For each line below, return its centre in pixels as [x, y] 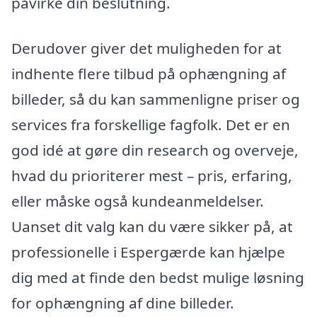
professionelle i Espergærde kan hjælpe [148, 252]
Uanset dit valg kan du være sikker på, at [152, 226]
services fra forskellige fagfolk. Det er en [151, 124]
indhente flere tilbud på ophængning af [149, 73]
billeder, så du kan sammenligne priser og [156, 99]
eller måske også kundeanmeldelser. [138, 201]
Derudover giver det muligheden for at [146, 48]
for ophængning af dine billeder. [123, 302]
